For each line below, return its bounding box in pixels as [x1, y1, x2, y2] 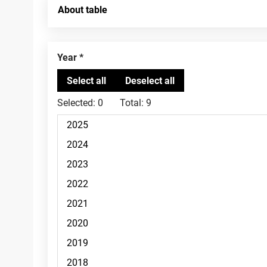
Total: [120, 97, 144, 108]
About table [58, 4, 107, 15]
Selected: [57, 97, 95, 108]
